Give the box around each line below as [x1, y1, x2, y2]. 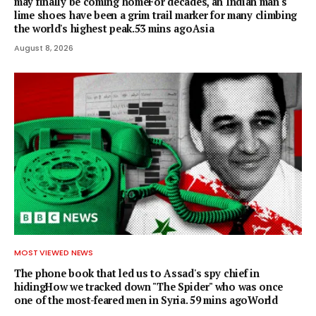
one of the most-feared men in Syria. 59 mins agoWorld [14, 293, 278, 307]
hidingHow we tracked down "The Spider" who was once [14, 279, 284, 293]
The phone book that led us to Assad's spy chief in [14, 266, 260, 280]
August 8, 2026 [14, 42, 73, 54]
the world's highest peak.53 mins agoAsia [14, 22, 214, 36]
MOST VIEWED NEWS [14, 246, 94, 258]
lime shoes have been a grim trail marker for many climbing [14, 8, 298, 23]
